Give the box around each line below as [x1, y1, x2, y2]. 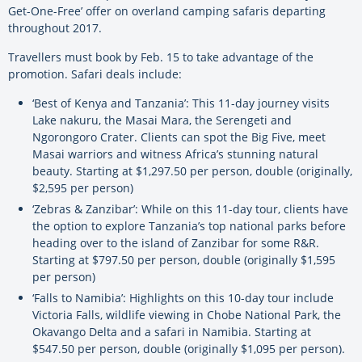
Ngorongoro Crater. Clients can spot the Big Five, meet [32, 129, 326, 145]
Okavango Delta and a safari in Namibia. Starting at [32, 324, 311, 340]
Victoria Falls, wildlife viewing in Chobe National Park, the [32, 307, 341, 323]
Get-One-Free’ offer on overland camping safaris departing [8, 3, 326, 19]
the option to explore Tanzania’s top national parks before [32, 218, 346, 234]
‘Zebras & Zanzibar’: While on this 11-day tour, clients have [32, 201, 348, 217]
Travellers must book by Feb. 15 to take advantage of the [8, 49, 314, 65]
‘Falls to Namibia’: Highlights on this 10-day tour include [32, 290, 334, 306]
